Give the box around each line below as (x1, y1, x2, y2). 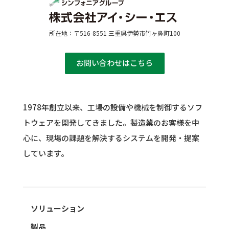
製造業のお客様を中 (130, 117, 199, 128)
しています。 (22, 148, 68, 159)
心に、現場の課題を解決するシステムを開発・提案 (22, 132, 199, 144)
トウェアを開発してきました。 (22, 117, 130, 128)
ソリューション (30, 203, 84, 214)
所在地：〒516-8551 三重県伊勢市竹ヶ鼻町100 (49, 29, 180, 38)
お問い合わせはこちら (76, 57, 153, 68)
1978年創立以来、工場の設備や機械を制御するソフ (22, 102, 202, 113)
